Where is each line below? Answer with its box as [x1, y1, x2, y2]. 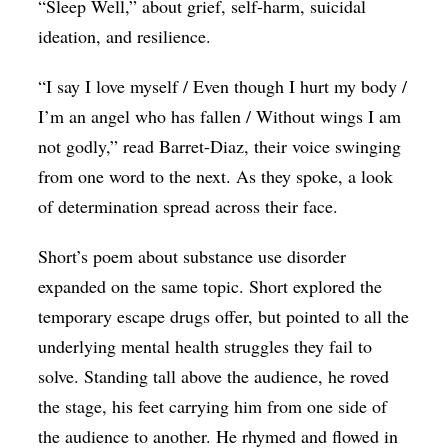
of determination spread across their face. [38, 194, 339, 219]
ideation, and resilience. [38, 24, 212, 49]
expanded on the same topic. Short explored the [38, 274, 383, 299]
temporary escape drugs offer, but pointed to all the [38, 304, 410, 329]
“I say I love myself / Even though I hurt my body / [38, 74, 408, 99]
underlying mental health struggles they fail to [38, 334, 373, 359]
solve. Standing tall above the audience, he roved [38, 364, 390, 389]
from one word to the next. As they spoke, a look [38, 164, 394, 189]
